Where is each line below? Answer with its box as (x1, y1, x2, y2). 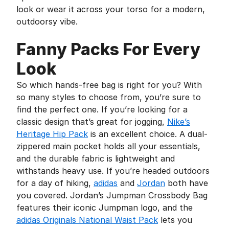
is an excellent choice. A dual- (88, 129, 208, 139)
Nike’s (167, 117, 190, 127)
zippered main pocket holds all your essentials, (16, 141, 200, 151)
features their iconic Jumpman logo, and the (16, 202, 193, 213)
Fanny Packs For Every (16, 39, 200, 59)
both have (165, 178, 208, 188)
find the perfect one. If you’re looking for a (16, 104, 188, 114)
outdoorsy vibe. (16, 16, 78, 27)
